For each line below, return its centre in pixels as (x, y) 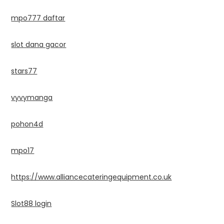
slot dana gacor (39, 44)
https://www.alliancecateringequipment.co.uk (91, 177)
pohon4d (27, 124)
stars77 (24, 71)
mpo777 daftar (38, 18)
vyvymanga (32, 97)
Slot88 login (31, 203)
